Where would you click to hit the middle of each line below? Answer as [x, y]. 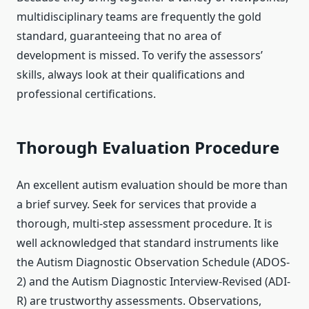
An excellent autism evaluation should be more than [152, 185]
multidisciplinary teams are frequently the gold [139, 17]
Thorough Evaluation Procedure [148, 148]
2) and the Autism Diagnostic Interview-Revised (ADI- [153, 282]
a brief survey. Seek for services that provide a [137, 205]
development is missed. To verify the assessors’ [140, 56]
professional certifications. [86, 94]
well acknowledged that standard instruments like [148, 243]
